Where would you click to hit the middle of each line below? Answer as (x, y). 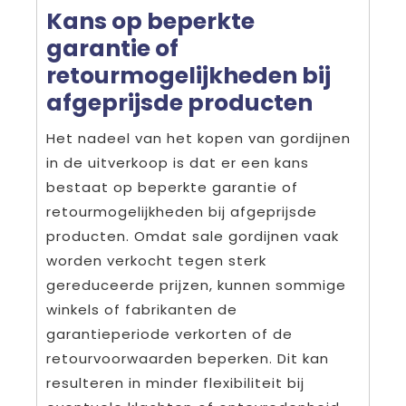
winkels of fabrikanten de (142, 309)
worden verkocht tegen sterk (156, 260)
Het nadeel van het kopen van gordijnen (198, 138)
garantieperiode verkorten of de (169, 333)
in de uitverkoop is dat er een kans (178, 162)
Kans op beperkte (150, 21)
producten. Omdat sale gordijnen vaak (193, 236)
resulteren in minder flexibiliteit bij (175, 382)
